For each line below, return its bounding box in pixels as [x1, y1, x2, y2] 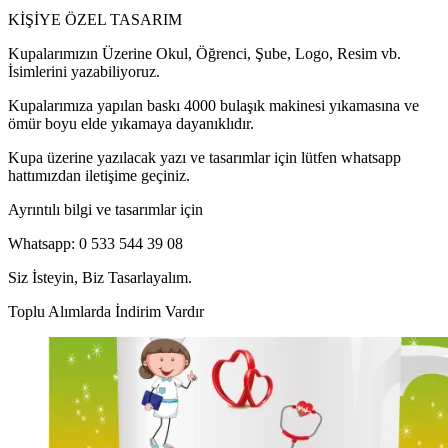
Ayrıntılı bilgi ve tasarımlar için [8, 200, 203, 218]
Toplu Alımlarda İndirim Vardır [8, 302, 204, 320]
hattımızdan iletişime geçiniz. [8, 166, 190, 184]
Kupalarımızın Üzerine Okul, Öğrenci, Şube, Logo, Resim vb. [8, 44, 401, 62]
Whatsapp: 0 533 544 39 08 [8, 234, 183, 252]
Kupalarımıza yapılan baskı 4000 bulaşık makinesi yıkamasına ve [8, 96, 419, 114]
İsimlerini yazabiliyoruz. [8, 62, 160, 80]
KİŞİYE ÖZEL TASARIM [8, 10, 182, 28]
